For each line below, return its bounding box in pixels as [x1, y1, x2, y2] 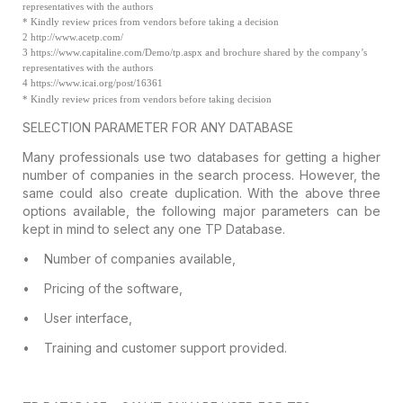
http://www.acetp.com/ [27, 31, 123, 42]
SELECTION [22, 119, 91, 135]
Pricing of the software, [43, 280, 183, 296]
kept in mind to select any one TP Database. [22, 220, 285, 237]
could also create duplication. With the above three [53, 184, 381, 201]
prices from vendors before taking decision [89, 94, 272, 104]
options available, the [22, 202, 156, 219]
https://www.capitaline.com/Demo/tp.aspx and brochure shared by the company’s [27, 47, 367, 58]
